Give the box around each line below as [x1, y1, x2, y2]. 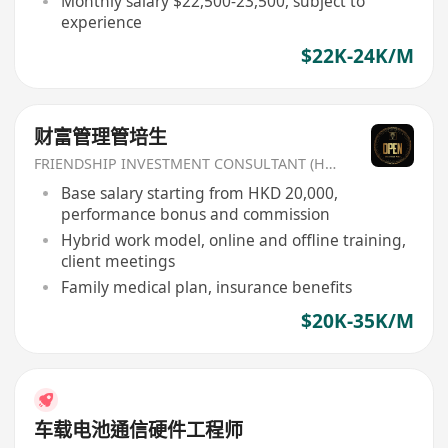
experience [60, 11, 142, 34]
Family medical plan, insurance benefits [60, 275, 352, 298]
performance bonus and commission [60, 203, 330, 226]
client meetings [60, 249, 175, 272]
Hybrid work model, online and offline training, [60, 228, 406, 251]
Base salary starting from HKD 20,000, [60, 182, 338, 205]
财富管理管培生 [34, 123, 168, 150]
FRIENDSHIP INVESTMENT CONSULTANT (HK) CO [325, 154, 337, 174]
